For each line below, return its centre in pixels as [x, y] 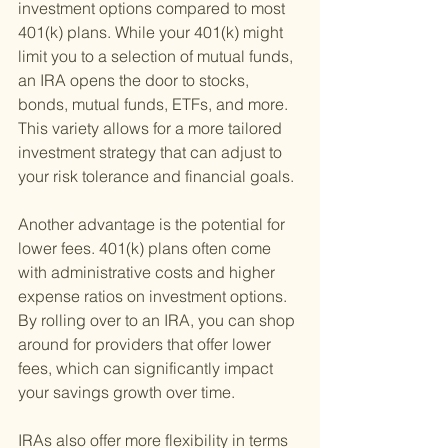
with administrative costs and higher [148, 272]
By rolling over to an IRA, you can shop [158, 320]
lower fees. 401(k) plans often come [146, 248]
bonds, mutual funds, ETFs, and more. [155, 104]
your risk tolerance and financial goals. [156, 176]
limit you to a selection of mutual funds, [157, 56]
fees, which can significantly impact [147, 368]
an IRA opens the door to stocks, [135, 80]
